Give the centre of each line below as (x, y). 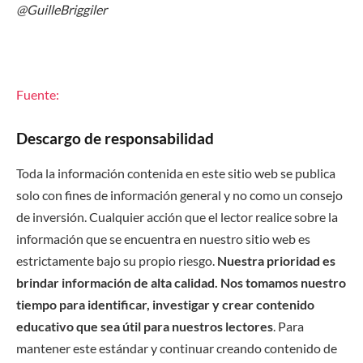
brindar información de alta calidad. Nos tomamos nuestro (181, 282)
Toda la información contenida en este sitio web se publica (176, 173)
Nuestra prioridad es (276, 260)
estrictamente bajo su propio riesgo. (117, 260)
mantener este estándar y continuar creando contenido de (177, 348)
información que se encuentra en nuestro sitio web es (163, 238)
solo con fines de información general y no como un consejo (179, 194)
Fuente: (38, 95)
